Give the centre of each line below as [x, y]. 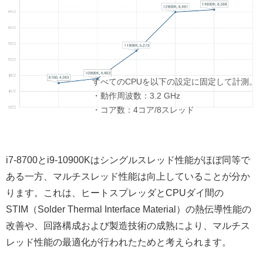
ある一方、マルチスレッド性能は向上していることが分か [128, 176]
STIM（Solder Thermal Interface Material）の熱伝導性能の [129, 209]
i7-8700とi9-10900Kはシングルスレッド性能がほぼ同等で [128, 160]
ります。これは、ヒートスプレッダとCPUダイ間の [115, 193]
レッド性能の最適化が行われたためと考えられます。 [119, 242]
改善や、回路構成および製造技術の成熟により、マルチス [128, 225]
